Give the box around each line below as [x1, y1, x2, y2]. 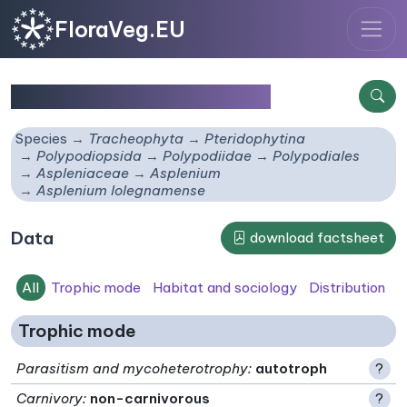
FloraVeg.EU [55, 15, 185, 43]
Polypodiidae [163, 147, 253, 165]
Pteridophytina [204, 130, 306, 148]
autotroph [255, 359, 328, 377]
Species [15, 130, 68, 148]
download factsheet [246, 229, 384, 247]
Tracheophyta [88, 130, 184, 148]
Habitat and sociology [152, 278, 297, 296]
